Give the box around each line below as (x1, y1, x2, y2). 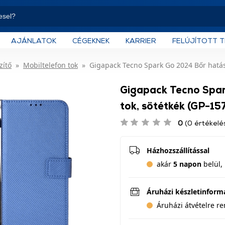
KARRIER (126, 36, 156, 45)
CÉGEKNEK (72, 36, 109, 45)
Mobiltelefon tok (23, 60, 78, 70)
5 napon (173, 159, 201, 169)
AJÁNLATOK (11, 36, 56, 45)
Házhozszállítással (147, 146, 209, 155)
